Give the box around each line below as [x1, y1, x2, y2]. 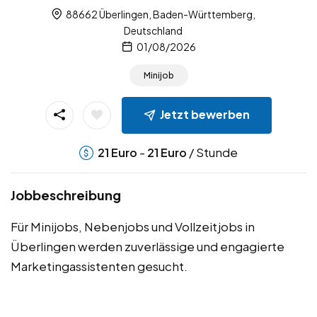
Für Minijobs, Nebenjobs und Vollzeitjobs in [11, 218, 255, 234]
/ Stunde [187, 144, 238, 160]
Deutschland [124, 23, 183, 37]
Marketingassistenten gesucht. [11, 258, 188, 274]
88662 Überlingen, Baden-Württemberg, [64, 7, 255, 21]
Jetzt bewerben [160, 107, 250, 122]
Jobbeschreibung [11, 186, 121, 203]
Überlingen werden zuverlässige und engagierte [11, 238, 284, 254]
